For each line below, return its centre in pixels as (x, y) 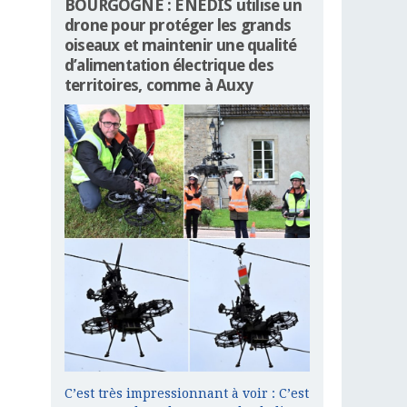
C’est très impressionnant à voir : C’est (187, 394)
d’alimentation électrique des (169, 65)
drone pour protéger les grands (178, 25)
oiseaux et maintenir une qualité (181, 45)
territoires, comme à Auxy (159, 84)
